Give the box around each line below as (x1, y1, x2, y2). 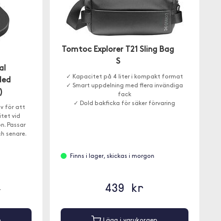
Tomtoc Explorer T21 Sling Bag (62, 46, 175, 54)
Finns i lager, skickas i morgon (70, 153, 154, 159)
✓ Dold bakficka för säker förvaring (74, 101, 176, 107)
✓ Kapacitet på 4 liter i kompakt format (66, 74, 183, 80)
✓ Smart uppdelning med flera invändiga (66, 83, 183, 89)
